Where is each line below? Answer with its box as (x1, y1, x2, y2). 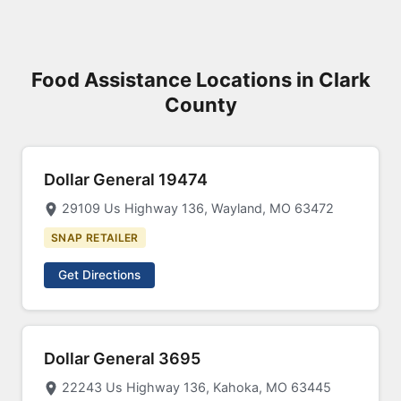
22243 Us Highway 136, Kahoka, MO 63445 (62, 380, 331, 395)
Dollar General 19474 (44, 170, 208, 189)
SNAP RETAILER (51, 231, 139, 244)
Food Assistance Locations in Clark (30, 68, 371, 91)
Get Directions (58, 268, 141, 282)
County (164, 93, 237, 116)
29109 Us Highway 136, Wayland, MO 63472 (62, 200, 334, 216)
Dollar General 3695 (44, 349, 200, 368)
